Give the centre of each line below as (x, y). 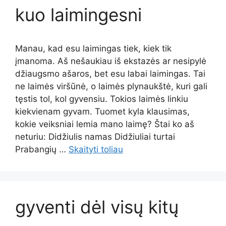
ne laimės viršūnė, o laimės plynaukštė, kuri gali (111, 86)
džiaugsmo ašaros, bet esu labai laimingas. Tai (110, 74)
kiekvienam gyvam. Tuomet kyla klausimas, (102, 111)
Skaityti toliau (96, 149)
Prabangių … (42, 149)
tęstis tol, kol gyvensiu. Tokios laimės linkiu (102, 99)
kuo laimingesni (78, 15)
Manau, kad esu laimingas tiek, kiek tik (93, 48)
